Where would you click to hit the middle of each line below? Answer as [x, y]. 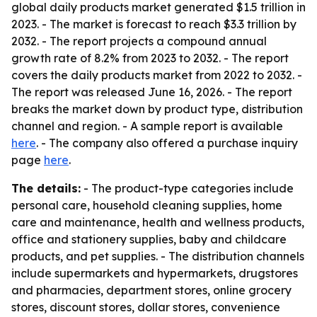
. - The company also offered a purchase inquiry [167, 143]
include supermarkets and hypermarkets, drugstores [155, 273]
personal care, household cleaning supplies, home [147, 205]
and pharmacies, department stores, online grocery [151, 290]
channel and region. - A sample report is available [147, 126]
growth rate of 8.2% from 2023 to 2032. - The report [150, 58]
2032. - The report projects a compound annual [139, 41]
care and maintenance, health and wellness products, [158, 222]
